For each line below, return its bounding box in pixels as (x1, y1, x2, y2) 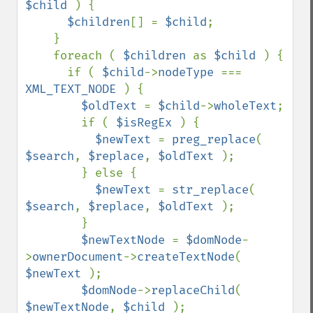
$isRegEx (116, 115, 179, 130)
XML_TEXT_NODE (25, 82, 123, 96)
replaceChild (151, 283, 235, 298)
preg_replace (172, 132, 256, 147)
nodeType (158, 65, 221, 80)
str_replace (172, 182, 249, 197)
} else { (25, 166, 81, 180)
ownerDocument (32, 249, 123, 264)
